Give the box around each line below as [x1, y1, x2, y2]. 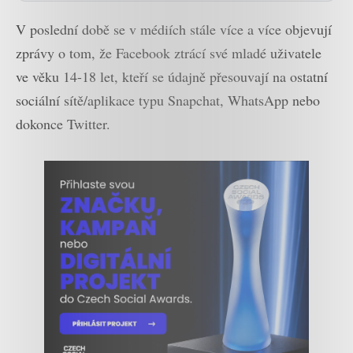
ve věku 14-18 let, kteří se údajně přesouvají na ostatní [16, 66, 328, 86]
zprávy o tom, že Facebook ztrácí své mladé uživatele [16, 43, 321, 62]
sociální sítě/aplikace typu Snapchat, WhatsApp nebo [16, 90, 320, 110]
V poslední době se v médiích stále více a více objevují [16, 19, 332, 39]
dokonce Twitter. [16, 113, 110, 133]
